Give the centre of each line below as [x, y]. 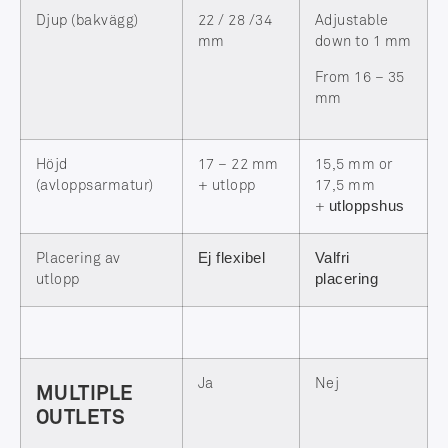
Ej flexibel [232, 258]
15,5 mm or [354, 165]
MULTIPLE [85, 394]
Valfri [332, 258]
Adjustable [352, 21]
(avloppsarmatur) [95, 186]
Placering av [78, 259]
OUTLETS [81, 418]
